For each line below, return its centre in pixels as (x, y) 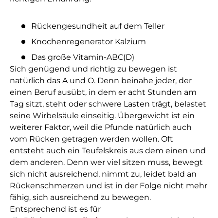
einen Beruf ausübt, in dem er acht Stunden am (103, 92)
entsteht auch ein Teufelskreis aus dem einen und (108, 151)
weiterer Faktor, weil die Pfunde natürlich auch (101, 127)
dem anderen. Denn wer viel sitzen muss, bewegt (106, 163)
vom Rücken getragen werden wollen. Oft (91, 139)
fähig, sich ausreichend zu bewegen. (80, 198)
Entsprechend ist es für (55, 209)
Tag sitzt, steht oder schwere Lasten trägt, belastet (108, 104)
